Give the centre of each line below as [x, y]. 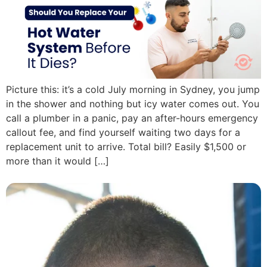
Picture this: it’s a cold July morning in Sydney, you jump [133, 90]
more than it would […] [58, 161]
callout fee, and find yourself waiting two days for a [123, 133]
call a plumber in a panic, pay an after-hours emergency [132, 118]
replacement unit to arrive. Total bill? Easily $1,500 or [126, 147]
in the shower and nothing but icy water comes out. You [133, 104]
